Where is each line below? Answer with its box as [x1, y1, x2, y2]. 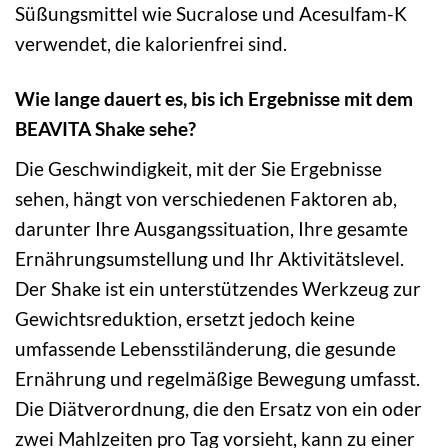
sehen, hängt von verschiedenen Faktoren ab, [15, 186, 397, 210]
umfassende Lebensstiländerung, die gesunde [15, 336, 396, 360]
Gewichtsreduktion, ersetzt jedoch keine [15, 306, 355, 330]
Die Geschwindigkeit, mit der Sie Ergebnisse [15, 156, 382, 180]
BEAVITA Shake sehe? [15, 117, 196, 141]
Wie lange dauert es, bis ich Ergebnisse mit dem [15, 87, 413, 111]
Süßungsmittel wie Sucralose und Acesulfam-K [15, 2, 407, 26]
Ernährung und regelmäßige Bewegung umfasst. [15, 366, 420, 390]
